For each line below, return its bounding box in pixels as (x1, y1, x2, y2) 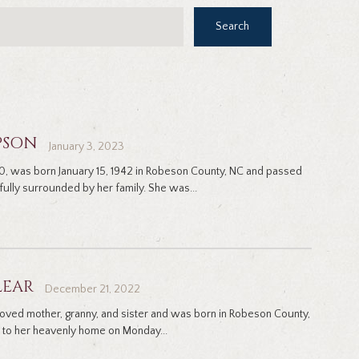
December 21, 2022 (45, 283, 140, 296)
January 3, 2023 (49, 140, 124, 154)
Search (216, 19, 250, 33)
